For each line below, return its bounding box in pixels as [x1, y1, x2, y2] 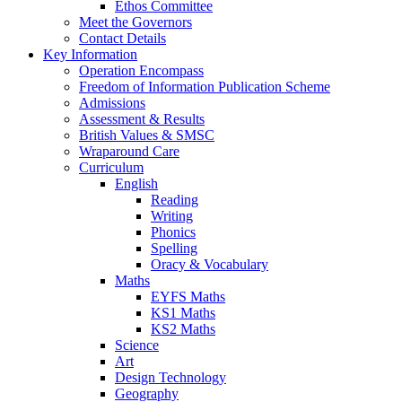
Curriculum [79, 159, 144, 175]
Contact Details [79, 30, 166, 46]
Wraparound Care [79, 143, 179, 159]
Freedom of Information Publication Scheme [79, 78, 330, 94]
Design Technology [115, 369, 226, 385]
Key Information [43, 46, 137, 62]
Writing [151, 207, 193, 223]
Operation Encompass [79, 62, 204, 78]
